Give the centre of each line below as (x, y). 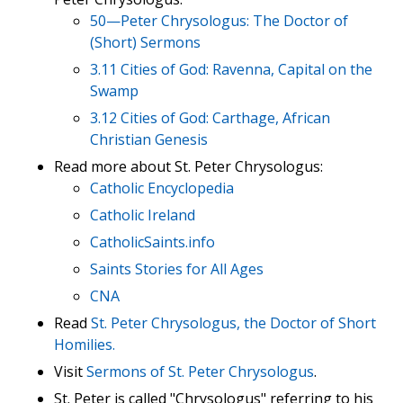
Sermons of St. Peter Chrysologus (200, 372)
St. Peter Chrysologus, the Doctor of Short (233, 323)
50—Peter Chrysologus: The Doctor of (219, 21)
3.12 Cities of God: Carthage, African (210, 118)
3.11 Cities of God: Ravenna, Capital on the (231, 70)
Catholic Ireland (143, 215)
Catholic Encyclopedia (162, 188)
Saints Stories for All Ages (177, 269)
